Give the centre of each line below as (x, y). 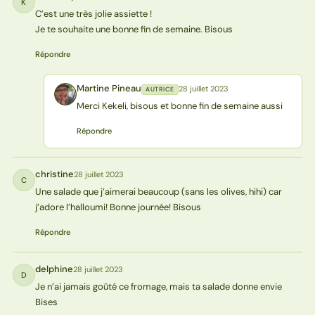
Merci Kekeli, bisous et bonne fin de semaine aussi (179, 106)
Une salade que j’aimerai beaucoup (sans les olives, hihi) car (158, 192)
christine (54, 174)
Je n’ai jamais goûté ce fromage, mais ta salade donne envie (158, 287)
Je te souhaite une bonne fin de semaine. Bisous (134, 30)
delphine (54, 269)
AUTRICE (160, 90)
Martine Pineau (109, 89)
